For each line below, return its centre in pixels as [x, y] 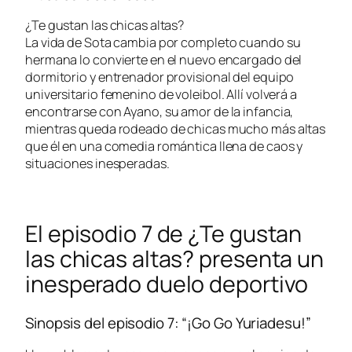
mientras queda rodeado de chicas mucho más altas [176, 129]
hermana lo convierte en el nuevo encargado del [164, 60]
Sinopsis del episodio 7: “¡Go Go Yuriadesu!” [168, 323]
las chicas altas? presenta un [175, 259]
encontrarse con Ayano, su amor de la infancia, [159, 112]
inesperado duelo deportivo [167, 284]
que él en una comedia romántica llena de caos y [164, 147]
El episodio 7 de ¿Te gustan [164, 234]
